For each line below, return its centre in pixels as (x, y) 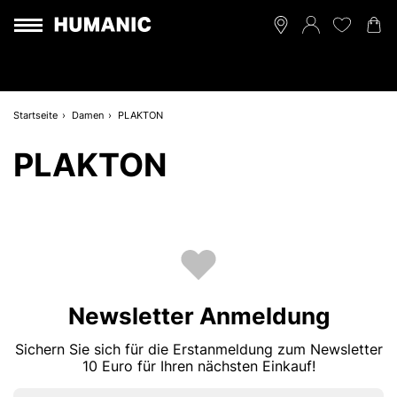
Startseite (35, 115)
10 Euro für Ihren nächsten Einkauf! (198, 366)
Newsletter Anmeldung (198, 316)
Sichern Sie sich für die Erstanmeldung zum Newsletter (198, 349)
